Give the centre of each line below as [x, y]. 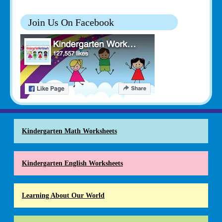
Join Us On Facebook [71, 22]
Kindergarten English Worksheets [72, 163]
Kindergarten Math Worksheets [69, 131]
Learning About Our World [63, 195]
